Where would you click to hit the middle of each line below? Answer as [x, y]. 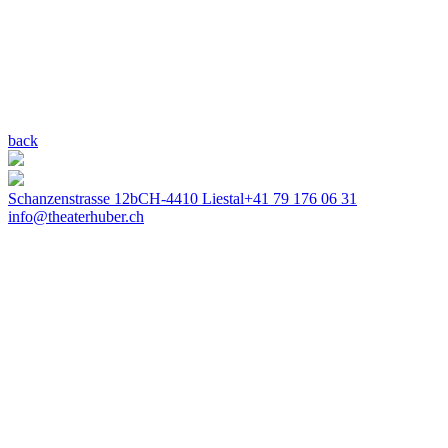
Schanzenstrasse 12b [73, 198]
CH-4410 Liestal [191, 198]
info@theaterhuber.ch [76, 216]
